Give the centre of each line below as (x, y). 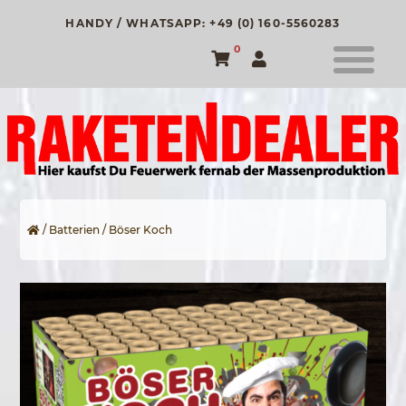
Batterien (75, 229)
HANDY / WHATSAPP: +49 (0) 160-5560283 (203, 23)
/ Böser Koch (136, 229)
